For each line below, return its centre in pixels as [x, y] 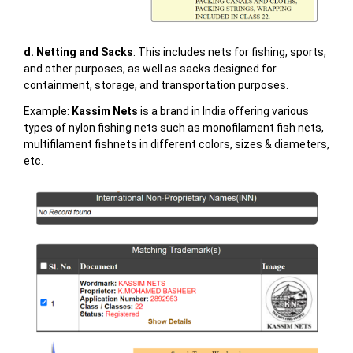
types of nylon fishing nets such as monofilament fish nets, [173, 128]
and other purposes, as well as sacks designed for [150, 69]
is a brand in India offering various [223, 111]
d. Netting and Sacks [78, 52]
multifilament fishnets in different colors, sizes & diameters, [176, 145]
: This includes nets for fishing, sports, [229, 52]
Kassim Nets [104, 111]
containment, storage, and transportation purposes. [156, 85]
